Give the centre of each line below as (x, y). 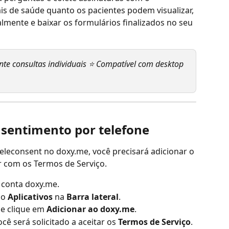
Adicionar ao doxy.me (90, 209)
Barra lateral (93, 197)
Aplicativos (30, 197)
